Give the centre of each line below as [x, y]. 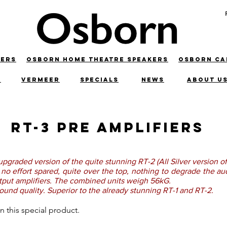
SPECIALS [99, 80]
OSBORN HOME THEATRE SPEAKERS [97, 59]
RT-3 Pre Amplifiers [105, 127]
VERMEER [41, 80]
